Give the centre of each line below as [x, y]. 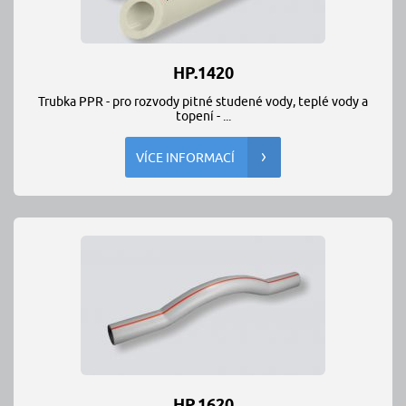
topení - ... [203, 116]
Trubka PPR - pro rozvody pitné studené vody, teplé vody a [203, 101]
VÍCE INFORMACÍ [185, 158]
